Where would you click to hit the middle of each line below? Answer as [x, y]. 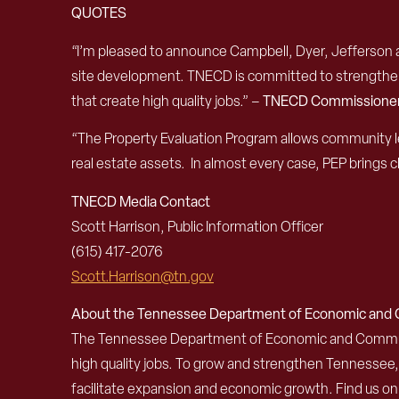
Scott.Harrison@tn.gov [142, 276]
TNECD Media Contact [141, 201]
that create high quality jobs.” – [167, 101]
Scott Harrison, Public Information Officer [197, 226]
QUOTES [99, 13]
